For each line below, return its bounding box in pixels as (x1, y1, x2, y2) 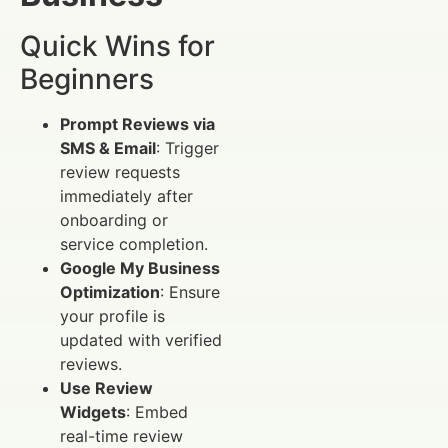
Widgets (60, 402, 126, 423)
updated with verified (60, 330, 222, 351)
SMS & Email (60, 138, 156, 159)
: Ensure (160, 282, 220, 303)
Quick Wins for (20, 29, 215, 64)
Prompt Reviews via (60, 114, 215, 135)
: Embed (126, 402, 188, 423)
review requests (60, 162, 180, 183)
